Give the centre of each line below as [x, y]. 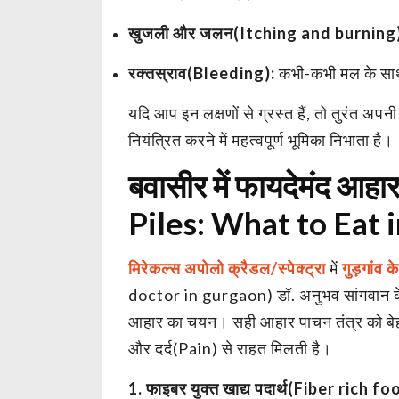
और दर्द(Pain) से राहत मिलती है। [230, 348]
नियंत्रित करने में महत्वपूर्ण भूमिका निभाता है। [261, 139]
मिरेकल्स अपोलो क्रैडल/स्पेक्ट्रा [227, 268]
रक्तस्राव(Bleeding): [202, 73]
